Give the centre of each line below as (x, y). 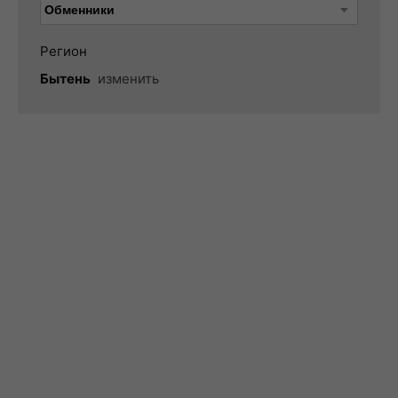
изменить (128, 79)
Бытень (65, 79)
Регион (64, 51)
